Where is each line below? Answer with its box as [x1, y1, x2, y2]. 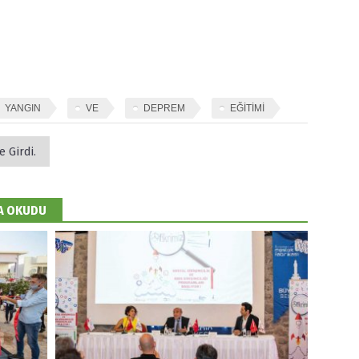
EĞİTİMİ [230, 103, 264, 115]
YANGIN [5, 103, 41, 115]
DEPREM [143, 103, 185, 115]
